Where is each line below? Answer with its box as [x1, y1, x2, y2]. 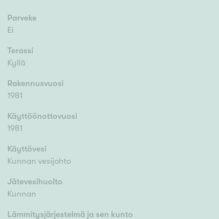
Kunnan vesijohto [7, 156, 71, 166]
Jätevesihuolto [7, 177, 63, 187]
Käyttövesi [7, 144, 46, 154]
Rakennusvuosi [7, 79, 64, 88]
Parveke [7, 13, 37, 23]
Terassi [7, 46, 33, 56]
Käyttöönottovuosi [7, 111, 77, 121]
